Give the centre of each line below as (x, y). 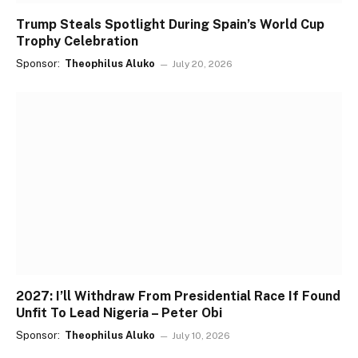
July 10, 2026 (201, 336)
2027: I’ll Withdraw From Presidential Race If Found (178, 296)
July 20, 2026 (203, 64)
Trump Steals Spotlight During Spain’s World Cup (170, 24)
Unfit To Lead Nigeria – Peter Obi (119, 313)
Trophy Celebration (77, 41)
